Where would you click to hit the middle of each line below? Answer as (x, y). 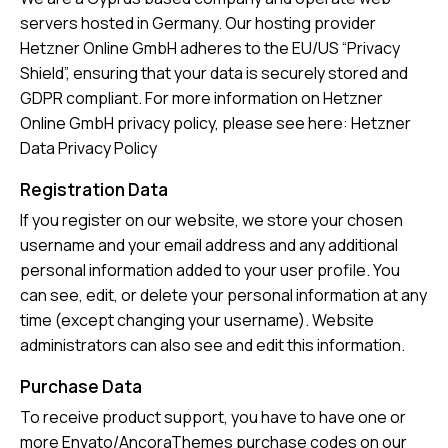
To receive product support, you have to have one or (213, 417)
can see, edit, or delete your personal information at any (223, 295)
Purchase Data (81, 387)
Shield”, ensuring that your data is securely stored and (214, 73)
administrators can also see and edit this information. (212, 345)
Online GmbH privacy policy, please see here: (185, 123)
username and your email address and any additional (209, 245)
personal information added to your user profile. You (210, 270)
